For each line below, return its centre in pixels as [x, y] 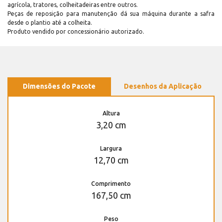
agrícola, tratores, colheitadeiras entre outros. [73, 4]
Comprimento [111, 183]
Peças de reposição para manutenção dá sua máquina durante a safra [111, 13]
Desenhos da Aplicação [163, 86]
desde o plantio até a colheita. [50, 22]
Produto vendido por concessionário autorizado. [76, 31]
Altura [111, 113]
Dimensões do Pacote [59, 86]
